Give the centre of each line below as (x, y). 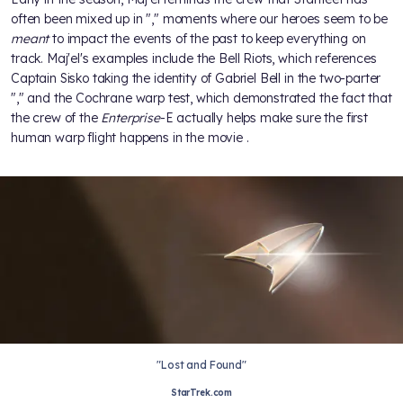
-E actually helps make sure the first (264, 117)
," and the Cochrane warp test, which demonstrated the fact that (204, 98)
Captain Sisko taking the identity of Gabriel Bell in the (165, 78)
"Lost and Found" (201, 365)
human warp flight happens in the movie (129, 137)
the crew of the (56, 117)
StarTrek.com (201, 393)
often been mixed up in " (81, 18)
